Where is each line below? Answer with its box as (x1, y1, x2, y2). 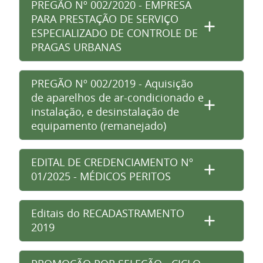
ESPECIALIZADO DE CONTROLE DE (31, 26, 198, 40)
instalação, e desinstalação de (31, 104, 179, 119)
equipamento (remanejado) (31, 119, 166, 133)
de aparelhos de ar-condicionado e (31, 90, 204, 104)
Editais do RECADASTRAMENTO (31, 206, 184, 220)
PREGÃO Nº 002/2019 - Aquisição (31, 76, 193, 90)
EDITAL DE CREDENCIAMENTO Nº (31, 156, 193, 170)
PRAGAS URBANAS (31, 40, 122, 54)
